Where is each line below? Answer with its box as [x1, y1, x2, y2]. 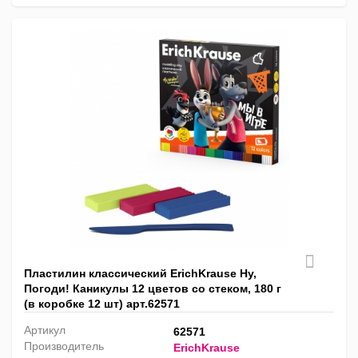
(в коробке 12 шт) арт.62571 [24, 297, 180, 311]
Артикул [24, 324, 66, 337]
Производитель [24, 340, 104, 353]
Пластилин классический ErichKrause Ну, [24, 267, 257, 280]
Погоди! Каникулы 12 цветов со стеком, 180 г [24, 282, 281, 296]
